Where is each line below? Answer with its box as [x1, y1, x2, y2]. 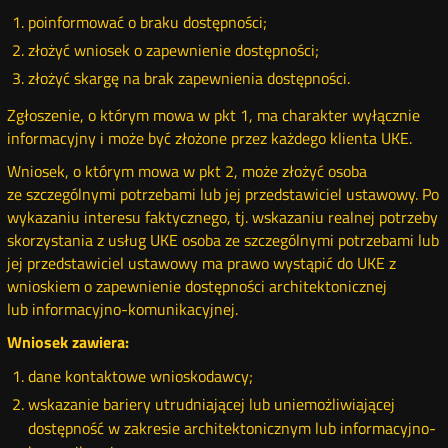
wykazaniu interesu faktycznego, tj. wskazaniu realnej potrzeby [7, 205, 439, 229]
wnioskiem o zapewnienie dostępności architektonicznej [7, 274, 388, 298]
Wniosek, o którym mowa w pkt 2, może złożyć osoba [7, 159, 368, 183]
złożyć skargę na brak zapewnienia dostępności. [27, 66, 350, 90]
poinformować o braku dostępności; [27, 10, 267, 34]
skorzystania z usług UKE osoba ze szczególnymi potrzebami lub [7, 228, 440, 252]
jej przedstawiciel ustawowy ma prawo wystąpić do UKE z [7, 251, 397, 275]
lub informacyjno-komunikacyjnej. [7, 297, 239, 321]
